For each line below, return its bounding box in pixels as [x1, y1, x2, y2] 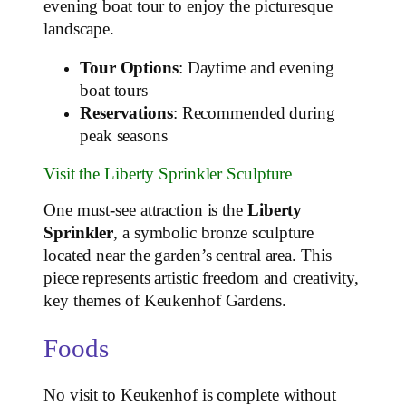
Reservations [80, 104, 173, 123]
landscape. [43, 19, 115, 38]
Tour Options [80, 59, 179, 78]
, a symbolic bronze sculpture [113, 224, 314, 243]
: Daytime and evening [178, 59, 334, 78]
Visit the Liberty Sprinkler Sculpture [43, 164, 293, 183]
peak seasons [80, 127, 168, 146]
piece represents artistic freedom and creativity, [43, 269, 360, 288]
